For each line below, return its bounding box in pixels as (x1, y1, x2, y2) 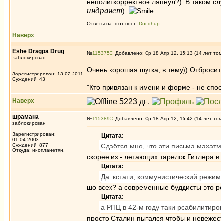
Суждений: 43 (12, 76, 45, 82)
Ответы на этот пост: (87, 21, 139, 26)
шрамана (12, 113, 39, 120)
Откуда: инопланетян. (12, 147, 65, 153)
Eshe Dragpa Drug (12, 48, 64, 55)
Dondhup (139, 21, 160, 26)
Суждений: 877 (12, 142, 48, 147)
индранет (87, 6, 122, 15)
